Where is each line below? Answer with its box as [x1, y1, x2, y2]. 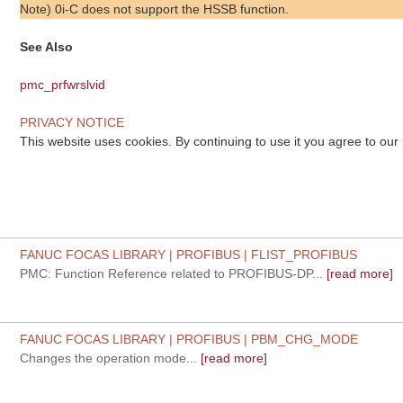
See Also [20, 39, 74, 54]
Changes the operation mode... [20, 351, 198, 365]
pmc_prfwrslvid [20, 76, 106, 92]
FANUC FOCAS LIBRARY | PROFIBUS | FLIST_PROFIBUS [20, 247, 358, 262]
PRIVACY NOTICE [20, 114, 125, 130]
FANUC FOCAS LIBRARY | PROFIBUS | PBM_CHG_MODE [20, 332, 359, 346]
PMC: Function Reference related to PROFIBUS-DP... [20, 266, 324, 281]
